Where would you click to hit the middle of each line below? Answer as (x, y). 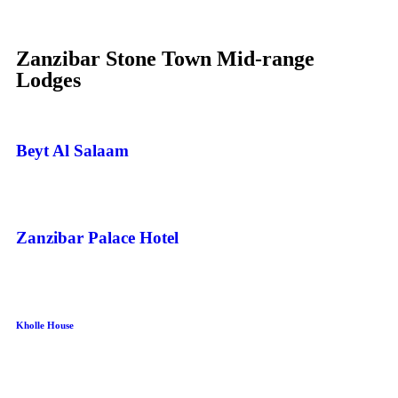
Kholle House (45, 326)
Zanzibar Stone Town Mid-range (165, 59)
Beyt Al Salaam (72, 151)
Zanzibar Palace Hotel (97, 237)
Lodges (48, 80)
